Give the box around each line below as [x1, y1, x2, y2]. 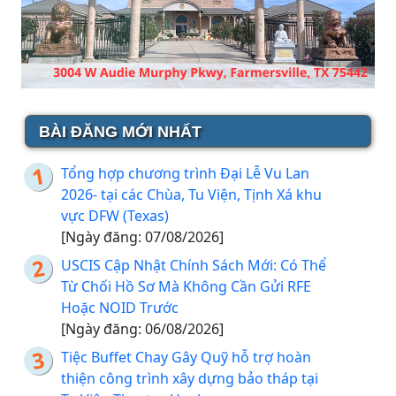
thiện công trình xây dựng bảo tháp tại [61, 369, 318, 389]
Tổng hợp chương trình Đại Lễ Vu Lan [61, 164, 309, 184]
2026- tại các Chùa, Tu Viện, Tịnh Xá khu [61, 185, 322, 205]
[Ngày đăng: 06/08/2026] [61, 319, 224, 339]
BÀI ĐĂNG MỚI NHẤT [39, 123, 202, 141]
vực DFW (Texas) [61, 206, 169, 226]
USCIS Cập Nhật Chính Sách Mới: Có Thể [61, 255, 326, 276]
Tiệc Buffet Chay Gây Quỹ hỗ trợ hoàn [61, 347, 311, 368]
